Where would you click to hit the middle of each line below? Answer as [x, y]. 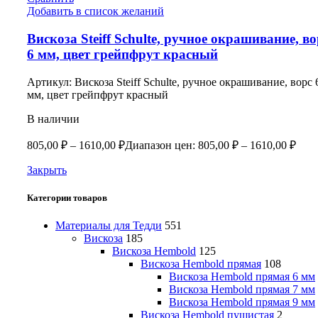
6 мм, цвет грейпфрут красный [122, 55]
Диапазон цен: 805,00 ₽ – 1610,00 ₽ [210, 145]
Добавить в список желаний [95, 11]
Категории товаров [67, 198]
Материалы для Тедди [109, 226]
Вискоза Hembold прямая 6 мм [242, 277]
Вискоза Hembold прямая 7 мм [242, 290]
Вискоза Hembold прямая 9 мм [242, 302]
